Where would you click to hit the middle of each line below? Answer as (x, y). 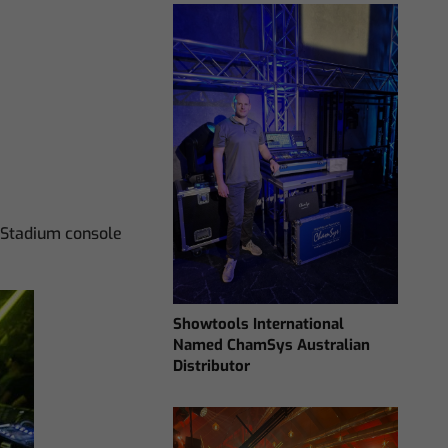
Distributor (212, 365)
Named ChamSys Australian (272, 344)
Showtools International (259, 323)
